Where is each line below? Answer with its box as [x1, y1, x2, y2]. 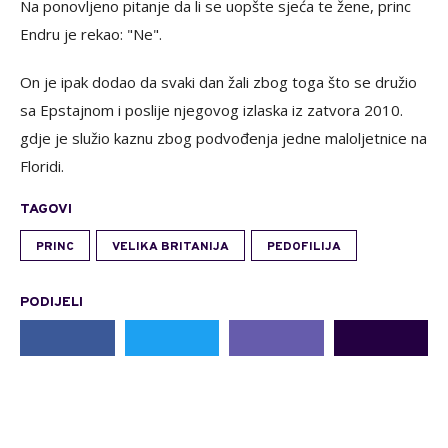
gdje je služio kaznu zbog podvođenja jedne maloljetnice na [20, 127, 427, 148]
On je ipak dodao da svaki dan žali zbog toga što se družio [20, 71, 417, 92]
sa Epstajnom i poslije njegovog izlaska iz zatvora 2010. [20, 99, 403, 120]
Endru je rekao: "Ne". [20, 23, 162, 44]
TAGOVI [20, 200, 72, 218]
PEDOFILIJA [267, 238, 341, 255]
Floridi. [20, 155, 64, 176]
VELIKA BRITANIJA [112, 238, 229, 255]
